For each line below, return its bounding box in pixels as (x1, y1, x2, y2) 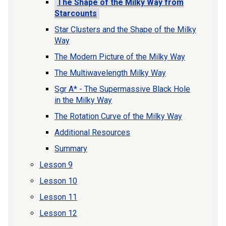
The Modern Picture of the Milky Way (54, 52, 185, 62)
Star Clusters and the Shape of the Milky (54, 25, 196, 35)
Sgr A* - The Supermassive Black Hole (54, 84, 190, 94)
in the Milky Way (54, 95, 112, 105)
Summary (54, 144, 87, 154)
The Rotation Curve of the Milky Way (54, 111, 182, 122)
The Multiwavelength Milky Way (54, 68, 166, 78)
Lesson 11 (39, 192, 77, 202)
